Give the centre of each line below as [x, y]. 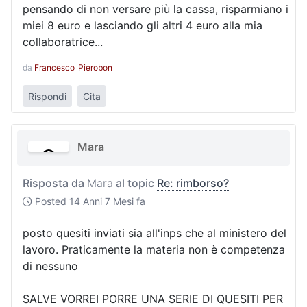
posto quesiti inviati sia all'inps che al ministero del [155, 233]
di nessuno [50, 266]
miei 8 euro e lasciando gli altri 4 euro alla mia [143, 26]
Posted [51, 201]
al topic [135, 183]
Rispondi [47, 96]
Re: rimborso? [193, 183]
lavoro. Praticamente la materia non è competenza [154, 249]
